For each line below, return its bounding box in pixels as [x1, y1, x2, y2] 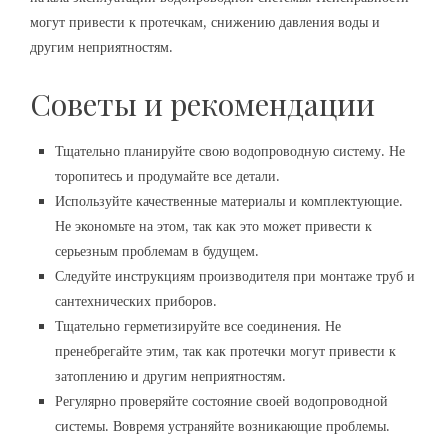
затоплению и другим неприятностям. [55, 367, 286, 385]
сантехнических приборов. [55, 292, 217, 310]
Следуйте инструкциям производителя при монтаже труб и [55, 267, 415, 285]
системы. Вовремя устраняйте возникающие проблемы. [55, 417, 390, 435]
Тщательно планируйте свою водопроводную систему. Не [55, 142, 405, 160]
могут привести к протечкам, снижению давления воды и [30, 13, 380, 31]
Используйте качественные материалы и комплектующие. [55, 192, 403, 210]
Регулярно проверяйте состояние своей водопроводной [55, 392, 388, 410]
